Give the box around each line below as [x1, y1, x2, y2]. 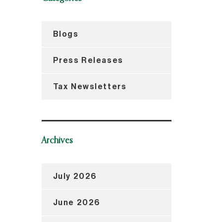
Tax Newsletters [53, 82, 127, 91]
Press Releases [53, 56, 123, 64]
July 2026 [53, 172, 97, 180]
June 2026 [53, 198, 101, 207]
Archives [41, 136, 73, 145]
